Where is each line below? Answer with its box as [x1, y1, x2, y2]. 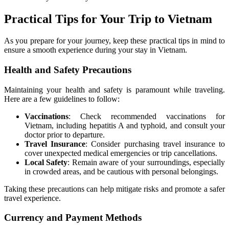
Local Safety [25, 157, 68, 167]
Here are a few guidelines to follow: [4, 94, 120, 103]
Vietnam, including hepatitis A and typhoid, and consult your [25, 121, 225, 130]
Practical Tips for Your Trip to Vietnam [4, 12, 212, 26]
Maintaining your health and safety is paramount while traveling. [4, 85, 225, 94]
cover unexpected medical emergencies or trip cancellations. [25, 148, 217, 157]
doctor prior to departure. [25, 130, 105, 139]
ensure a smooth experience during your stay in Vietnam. [4, 45, 187, 55]
